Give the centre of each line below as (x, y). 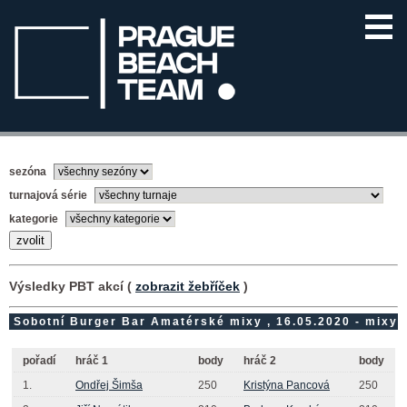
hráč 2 (260, 360)
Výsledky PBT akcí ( (72, 286)
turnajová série (50, 195)
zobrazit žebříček (188, 286)
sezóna (29, 171)
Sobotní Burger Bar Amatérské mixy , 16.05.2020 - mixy (203, 321)
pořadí (39, 360)
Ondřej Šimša (109, 385)
